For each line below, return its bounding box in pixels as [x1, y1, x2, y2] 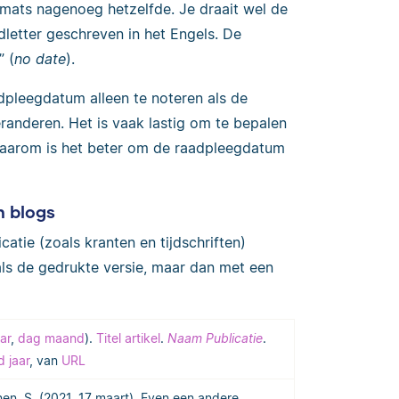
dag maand [18, 330, 85, 346]
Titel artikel [96, 330, 160, 346]
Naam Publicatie [167, 330, 263, 346]
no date [14, 50, 66, 69]
